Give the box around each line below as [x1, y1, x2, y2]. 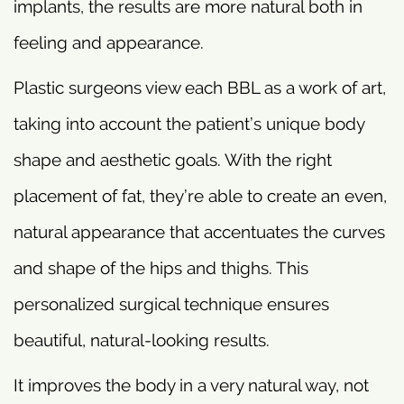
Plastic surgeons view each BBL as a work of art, [14, 77, 386, 97]
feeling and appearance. [14, 32, 204, 52]
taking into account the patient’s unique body [14, 113, 364, 133]
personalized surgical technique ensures [14, 293, 329, 314]
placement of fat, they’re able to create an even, [14, 185, 387, 206]
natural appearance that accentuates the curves [14, 221, 385, 242]
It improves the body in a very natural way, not [14, 374, 369, 395]
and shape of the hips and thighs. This [14, 257, 308, 278]
